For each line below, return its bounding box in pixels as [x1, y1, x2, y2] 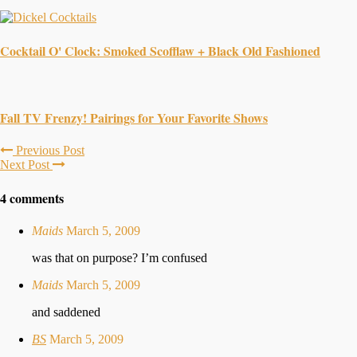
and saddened [32, 305, 100, 320]
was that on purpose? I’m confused [32, 251, 207, 265]
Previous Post [13, 143, 84, 157]
